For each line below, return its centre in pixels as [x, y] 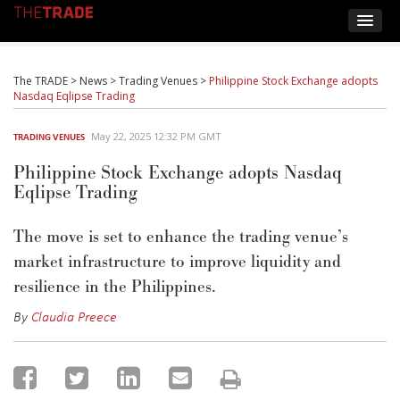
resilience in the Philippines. [115, 287]
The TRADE [41, 81]
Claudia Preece [74, 316]
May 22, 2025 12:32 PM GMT [156, 136]
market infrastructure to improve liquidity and [177, 262]
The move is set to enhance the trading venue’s [181, 237]
